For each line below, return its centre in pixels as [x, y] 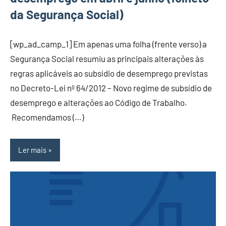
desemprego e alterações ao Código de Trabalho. [99, 102]
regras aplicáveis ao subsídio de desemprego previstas [109, 73]
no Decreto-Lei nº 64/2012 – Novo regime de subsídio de [111, 88]
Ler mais [32, 150]
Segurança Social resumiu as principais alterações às [107, 58]
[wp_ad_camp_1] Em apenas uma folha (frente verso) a [108, 44]
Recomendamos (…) [47, 117]
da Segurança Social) [67, 14]
